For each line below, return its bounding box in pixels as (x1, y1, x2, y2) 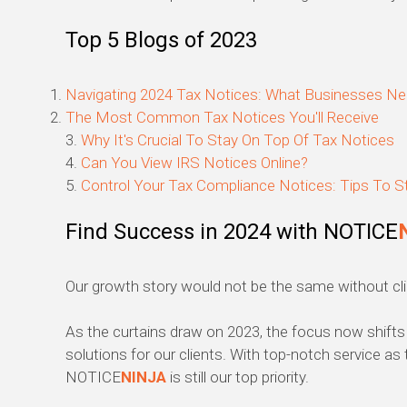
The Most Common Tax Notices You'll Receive (65, 108, 379, 127)
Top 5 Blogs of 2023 (65, 27, 257, 54)
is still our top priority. (170, 368, 313, 387)
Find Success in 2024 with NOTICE (65, 219, 398, 245)
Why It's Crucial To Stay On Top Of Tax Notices (81, 131, 394, 150)
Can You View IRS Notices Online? (81, 154, 308, 173)
